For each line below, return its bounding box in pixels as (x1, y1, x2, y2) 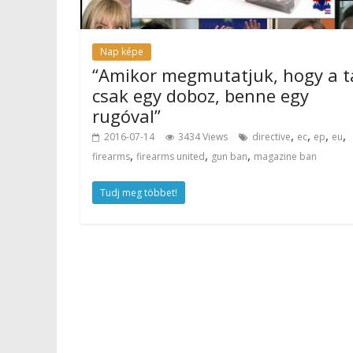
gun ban (211, 149, 247, 163)
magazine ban (254, 149, 317, 163)
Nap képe (100, 44, 143, 58)
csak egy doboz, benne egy (92, 83, 309, 107)
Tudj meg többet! (100, 185, 177, 199)
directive (252, 129, 291, 143)
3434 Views (178, 129, 228, 143)
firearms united (136, 149, 205, 163)
